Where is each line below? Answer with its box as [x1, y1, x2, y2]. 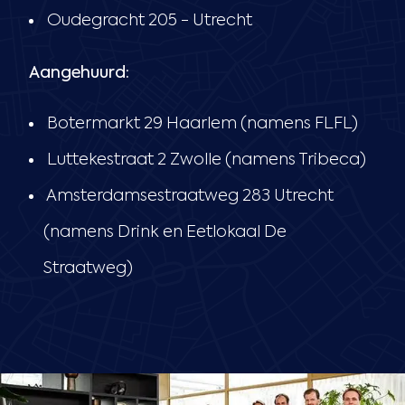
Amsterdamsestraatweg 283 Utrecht [43, 187, 334, 204]
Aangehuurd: [29, 64, 133, 81]
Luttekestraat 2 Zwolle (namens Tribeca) [43, 151, 366, 168]
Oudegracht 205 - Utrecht [43, 12, 256, 29]
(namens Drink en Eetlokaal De [43, 223, 287, 240]
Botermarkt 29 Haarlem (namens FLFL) [43, 115, 358, 132]
